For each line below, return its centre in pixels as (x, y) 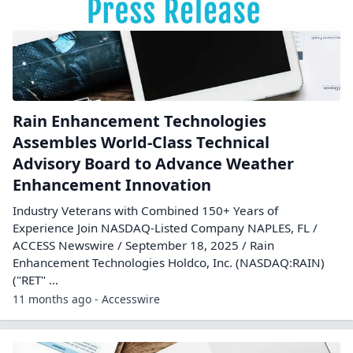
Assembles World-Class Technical (141, 142)
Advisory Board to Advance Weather (153, 163)
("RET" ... (35, 280)
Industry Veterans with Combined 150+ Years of (145, 210)
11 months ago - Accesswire (86, 299)
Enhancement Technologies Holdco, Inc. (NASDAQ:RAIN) (169, 262)
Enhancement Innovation (112, 185)
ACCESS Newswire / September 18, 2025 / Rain (143, 245)
